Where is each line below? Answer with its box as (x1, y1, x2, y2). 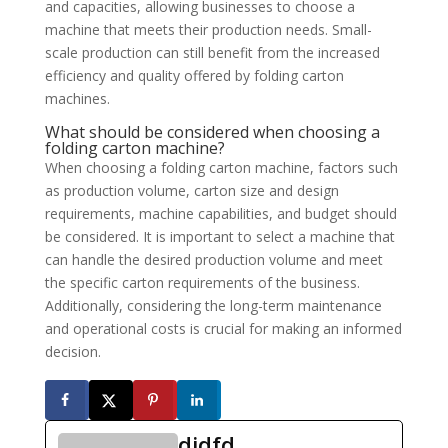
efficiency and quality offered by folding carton (44, 65, 344, 85)
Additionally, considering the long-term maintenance (44, 295, 382, 315)
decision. (44, 341, 101, 361)
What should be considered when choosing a (44, 120, 380, 143)
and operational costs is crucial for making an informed (44, 318, 402, 338)
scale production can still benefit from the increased (44, 42, 380, 62)
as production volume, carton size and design (44, 180, 339, 200)
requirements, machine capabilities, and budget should (44, 203, 397, 223)
